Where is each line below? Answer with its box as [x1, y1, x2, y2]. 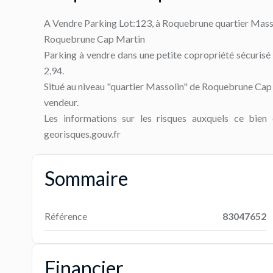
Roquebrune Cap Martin [44, 33, 145, 44]
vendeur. [44, 96, 79, 108]
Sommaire [44, 166, 128, 190]
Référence [44, 210, 87, 222]
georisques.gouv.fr [44, 128, 121, 140]
